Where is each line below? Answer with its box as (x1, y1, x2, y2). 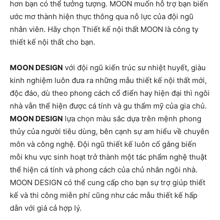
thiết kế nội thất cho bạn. (10, 37, 95, 47)
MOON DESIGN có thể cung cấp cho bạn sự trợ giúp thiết (10, 177, 205, 187)
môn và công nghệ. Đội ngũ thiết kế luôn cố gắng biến (10, 139, 196, 149)
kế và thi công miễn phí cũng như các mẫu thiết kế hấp (10, 190, 197, 200)
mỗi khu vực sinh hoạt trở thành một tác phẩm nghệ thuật (10, 152, 207, 162)
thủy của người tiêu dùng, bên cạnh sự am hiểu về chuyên (10, 126, 209, 136)
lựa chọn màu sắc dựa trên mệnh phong (63, 113, 201, 123)
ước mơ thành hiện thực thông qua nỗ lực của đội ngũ (10, 11, 193, 21)
